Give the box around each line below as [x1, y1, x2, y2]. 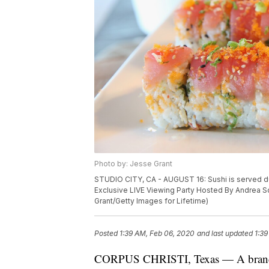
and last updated [197, 229, 253, 238]
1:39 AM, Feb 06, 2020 [119, 229, 195, 238]
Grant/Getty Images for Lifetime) [94, 196, 208, 206]
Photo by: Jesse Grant [94, 159, 172, 169]
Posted [94, 229, 119, 238]
